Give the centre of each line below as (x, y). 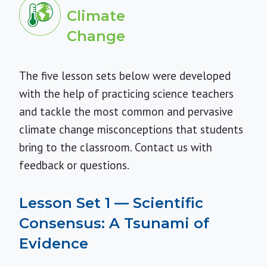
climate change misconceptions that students (131, 129)
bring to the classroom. (77, 147)
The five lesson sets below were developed (125, 76)
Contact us (161, 147)
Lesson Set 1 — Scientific (111, 203)
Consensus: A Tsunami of (114, 223)
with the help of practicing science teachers (126, 94)
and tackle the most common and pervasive (126, 111)
